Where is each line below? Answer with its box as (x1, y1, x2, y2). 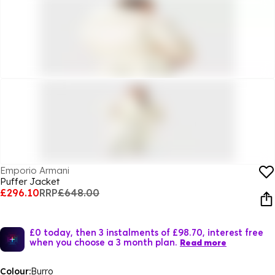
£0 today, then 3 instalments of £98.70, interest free (29, 227, 263, 238)
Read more (180, 237, 227, 248)
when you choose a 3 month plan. (29, 236, 177, 247)
